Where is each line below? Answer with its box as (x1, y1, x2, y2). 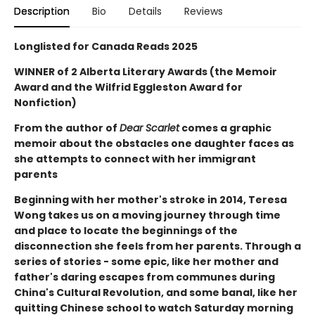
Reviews (184, 4, 223, 18)
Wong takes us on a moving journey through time (14, 208, 281, 222)
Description (14, 4, 70, 18)
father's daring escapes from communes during (14, 270, 275, 284)
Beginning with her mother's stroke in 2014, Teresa (14, 193, 287, 207)
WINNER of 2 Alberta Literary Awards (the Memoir (14, 65, 277, 79)
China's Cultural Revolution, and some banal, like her (14, 285, 297, 300)
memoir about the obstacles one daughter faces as (14, 136, 294, 150)
